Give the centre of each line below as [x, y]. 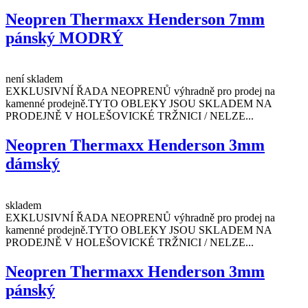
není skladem [34, 79]
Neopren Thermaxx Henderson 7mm [135, 19]
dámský [33, 164]
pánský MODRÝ [64, 37]
